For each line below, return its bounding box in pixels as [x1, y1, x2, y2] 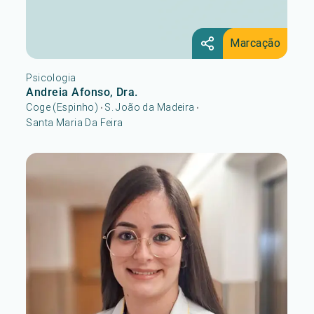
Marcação [230, 35, 281, 50]
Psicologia [26, 71, 76, 84]
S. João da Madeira [104, 100, 195, 114]
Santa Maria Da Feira [26, 116, 123, 129]
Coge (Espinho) [26, 100, 99, 114]
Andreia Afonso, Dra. [26, 85, 138, 99]
